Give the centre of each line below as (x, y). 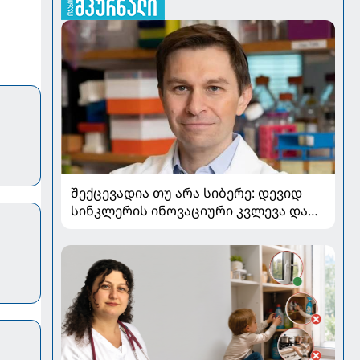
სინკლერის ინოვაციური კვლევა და (189, 210)
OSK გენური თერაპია (140, 228)
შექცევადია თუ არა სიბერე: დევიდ (186, 192)
